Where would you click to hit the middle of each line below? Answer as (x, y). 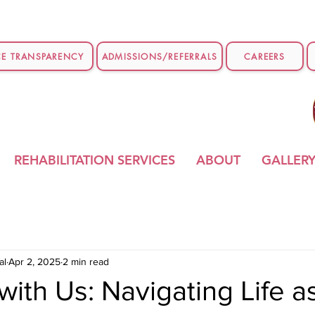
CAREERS (265, 56)
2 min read (86, 261)
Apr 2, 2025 (34, 261)
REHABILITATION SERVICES (94, 160)
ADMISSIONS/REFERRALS (160, 56)
